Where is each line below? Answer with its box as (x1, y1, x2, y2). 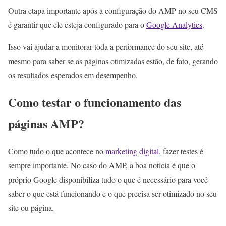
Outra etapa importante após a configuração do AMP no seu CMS (8, 5, 218, 16)
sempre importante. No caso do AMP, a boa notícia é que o (8, 160, 195, 171)
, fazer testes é (159, 146, 203, 157)
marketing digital (105, 146, 159, 157)
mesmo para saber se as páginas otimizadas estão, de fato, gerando (8, 55, 218, 66)
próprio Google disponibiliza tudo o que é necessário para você (8, 174, 208, 185)
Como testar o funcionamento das (8, 93, 181, 111)
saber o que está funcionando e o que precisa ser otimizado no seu (8, 188, 217, 199)
